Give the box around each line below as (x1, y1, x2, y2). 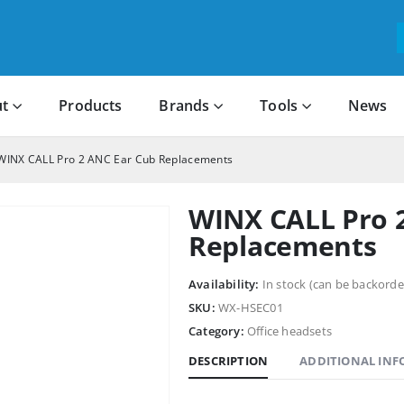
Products (59, 96, 123, 116)
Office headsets (247, 322, 332, 339)
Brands (159, 96, 210, 116)
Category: (188, 322, 247, 339)
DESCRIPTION (188, 352, 269, 369)
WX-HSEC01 (218, 298, 283, 316)
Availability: (188, 275, 262, 292)
